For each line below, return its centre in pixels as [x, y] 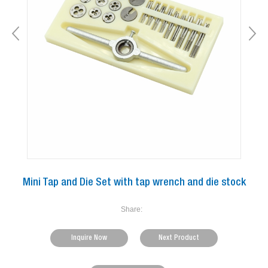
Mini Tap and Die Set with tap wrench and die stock [134, 183]
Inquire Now [89, 238]
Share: [132, 210]
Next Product [179, 238]
